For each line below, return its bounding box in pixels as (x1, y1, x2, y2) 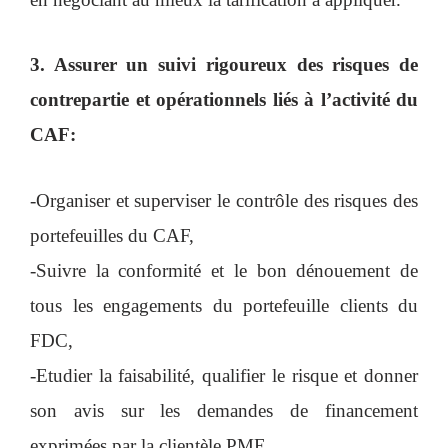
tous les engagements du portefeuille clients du (30, 294, 418, 316)
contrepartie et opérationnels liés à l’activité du (30, 89, 418, 111)
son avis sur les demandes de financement (30, 399, 418, 421)
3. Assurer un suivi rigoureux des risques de (30, 54, 418, 76)
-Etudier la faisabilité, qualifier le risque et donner (30, 364, 418, 386)
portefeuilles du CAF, (30, 224, 194, 246)
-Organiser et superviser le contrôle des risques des (30, 189, 418, 211)
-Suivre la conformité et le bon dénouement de (30, 259, 418, 281)
